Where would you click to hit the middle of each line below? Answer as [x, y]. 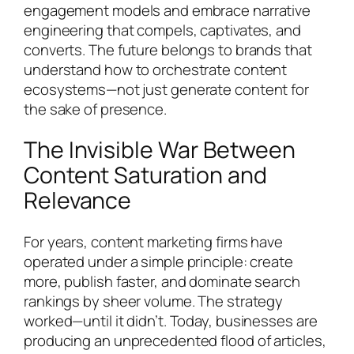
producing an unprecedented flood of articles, [175, 341]
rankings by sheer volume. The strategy [154, 301]
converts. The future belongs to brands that [168, 49]
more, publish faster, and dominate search [162, 282]
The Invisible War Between [160, 150]
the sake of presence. [95, 109]
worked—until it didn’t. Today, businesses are [171, 321]
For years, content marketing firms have [154, 242]
